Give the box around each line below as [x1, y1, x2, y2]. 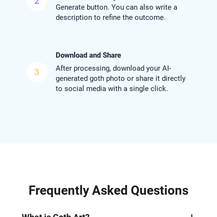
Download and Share [55, 50, 121, 60]
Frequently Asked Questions [29, 183, 188, 198]
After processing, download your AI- [55, 63, 171, 73]
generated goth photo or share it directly [55, 74, 186, 83]
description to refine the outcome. [55, 13, 166, 22]
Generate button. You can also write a [55, 2, 177, 12]
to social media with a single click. [55, 84, 168, 93]
